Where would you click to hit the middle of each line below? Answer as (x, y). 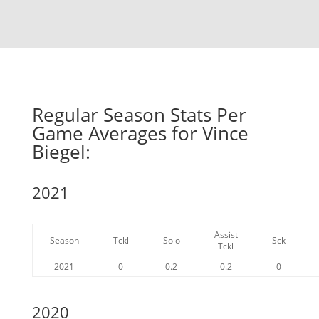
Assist (226, 234)
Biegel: (61, 152)
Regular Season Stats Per (139, 115)
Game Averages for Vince (140, 133)
